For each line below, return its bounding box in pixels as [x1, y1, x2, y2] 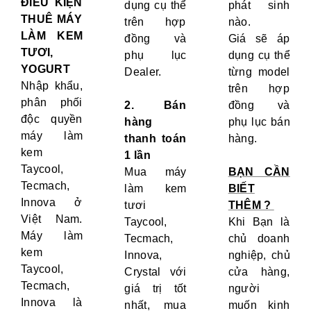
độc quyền [21, 113, 83, 126]
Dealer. [124, 66, 162, 78]
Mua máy [124, 166, 187, 178]
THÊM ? [228, 199, 274, 212]
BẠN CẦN [228, 166, 290, 178]
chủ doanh [228, 233, 290, 245]
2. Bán [124, 99, 187, 112]
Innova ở [21, 196, 83, 209]
